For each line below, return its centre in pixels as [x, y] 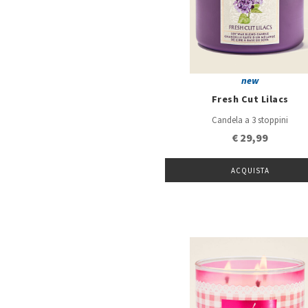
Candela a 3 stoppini [250, 120]
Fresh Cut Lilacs [250, 100]
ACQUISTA [250, 170]
